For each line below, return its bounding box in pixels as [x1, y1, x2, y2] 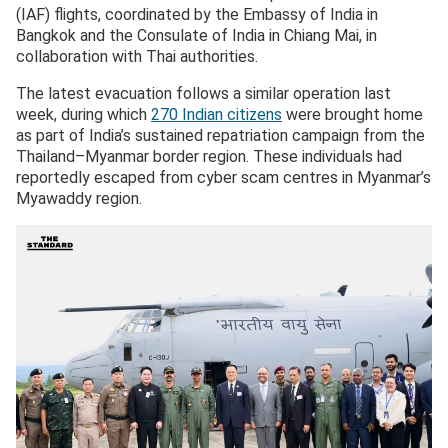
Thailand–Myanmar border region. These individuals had [16, 147, 402, 167]
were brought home [282, 105, 423, 125]
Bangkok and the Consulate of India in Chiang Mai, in [16, 26, 377, 46]
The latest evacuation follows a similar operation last [16, 84, 391, 104]
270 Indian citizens [151, 105, 282, 125]
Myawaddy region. [16, 189, 142, 209]
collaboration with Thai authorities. [16, 47, 258, 67]
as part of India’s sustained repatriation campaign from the [16, 126, 425, 146]
